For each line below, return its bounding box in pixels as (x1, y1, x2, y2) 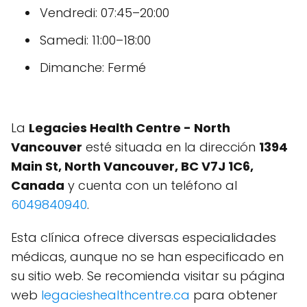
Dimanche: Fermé (40, 59, 146, 77)
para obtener (190, 286, 278, 304)
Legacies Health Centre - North (29, 119, 230, 137)
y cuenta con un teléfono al (64, 177, 237, 195)
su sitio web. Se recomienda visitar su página (11, 267, 285, 285)
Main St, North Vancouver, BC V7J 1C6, (11, 158, 254, 175)
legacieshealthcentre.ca (41, 286, 190, 304)
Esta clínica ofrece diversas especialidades (11, 229, 276, 247)
